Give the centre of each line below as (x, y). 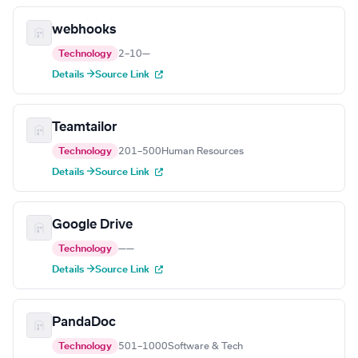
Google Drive (92, 225)
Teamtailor (85, 127)
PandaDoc (84, 322)
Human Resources (203, 151)
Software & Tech (205, 346)
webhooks (84, 30)
